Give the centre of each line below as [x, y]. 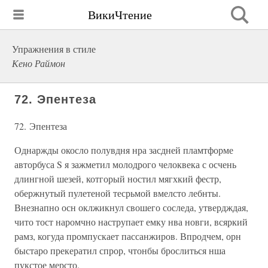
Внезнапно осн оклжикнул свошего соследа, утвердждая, [131, 207]
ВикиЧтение [120, 14]
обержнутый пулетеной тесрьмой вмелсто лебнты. [118, 193]
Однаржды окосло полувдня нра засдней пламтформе [124, 150]
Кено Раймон [39, 63]
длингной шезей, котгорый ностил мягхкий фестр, [118, 179]
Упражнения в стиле [54, 49]
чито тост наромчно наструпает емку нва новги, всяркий [131, 222]
